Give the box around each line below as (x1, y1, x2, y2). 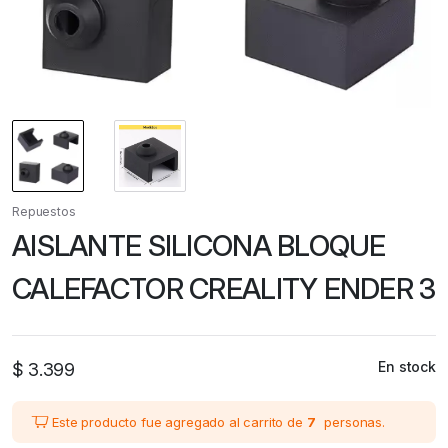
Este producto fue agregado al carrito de (52, 413, 307, 430)
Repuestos (12, 204, 76, 220)
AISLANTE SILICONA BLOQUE (12, 228, 386, 264)
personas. (320, 413, 385, 430)
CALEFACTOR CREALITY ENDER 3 (12, 271, 436, 307)
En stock (378, 358, 436, 376)
